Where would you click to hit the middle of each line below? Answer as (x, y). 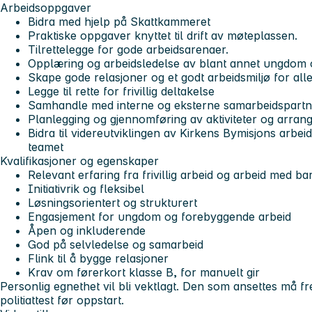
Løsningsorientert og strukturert (112, 202)
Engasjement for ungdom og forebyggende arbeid (159, 216)
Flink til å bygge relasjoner (98, 258)
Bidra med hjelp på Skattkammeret (119, 21)
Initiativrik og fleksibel (86, 188)
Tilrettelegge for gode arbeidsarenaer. (128, 49)
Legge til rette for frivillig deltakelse (121, 91)
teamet (46, 147)
